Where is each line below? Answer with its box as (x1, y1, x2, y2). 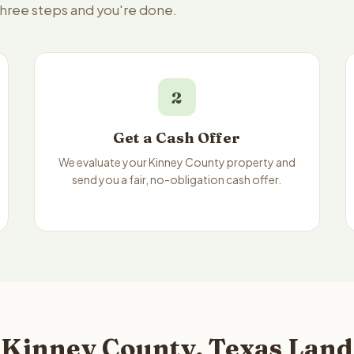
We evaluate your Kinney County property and (58, 155, 296, 169)
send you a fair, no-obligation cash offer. (72, 172, 282, 186)
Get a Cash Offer (113, 129, 241, 147)
